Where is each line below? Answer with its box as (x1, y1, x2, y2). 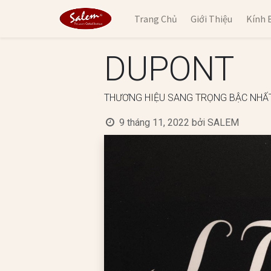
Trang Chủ (134, 12, 177, 25)
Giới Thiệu (191, 12, 233, 25)
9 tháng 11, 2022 (119, 116, 189, 128)
